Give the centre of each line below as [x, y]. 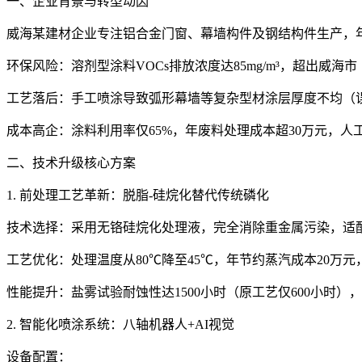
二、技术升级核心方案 [71, 162]
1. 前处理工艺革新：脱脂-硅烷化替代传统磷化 [138, 195]
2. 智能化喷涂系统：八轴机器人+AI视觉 [120, 324]
